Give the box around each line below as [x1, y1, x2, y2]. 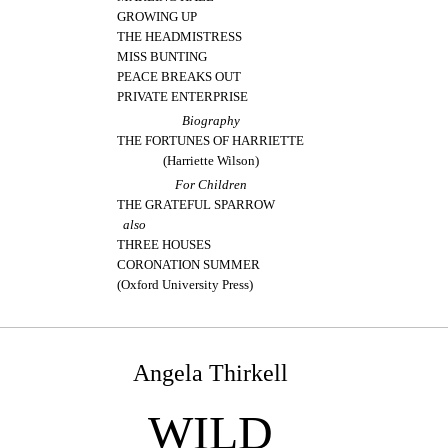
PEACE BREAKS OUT [117, 69, 242, 85]
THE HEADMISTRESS [117, 29, 243, 45]
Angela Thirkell [133, 360, 289, 387]
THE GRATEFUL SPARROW [117, 197, 276, 213]
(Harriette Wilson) [162, 153, 259, 169]
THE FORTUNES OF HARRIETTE [117, 133, 305, 149]
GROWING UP [117, 9, 198, 25]
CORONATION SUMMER [117, 257, 261, 273]
